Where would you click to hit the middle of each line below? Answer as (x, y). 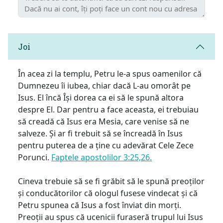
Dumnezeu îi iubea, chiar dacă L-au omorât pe (104, 85)
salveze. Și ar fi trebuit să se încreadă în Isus (100, 133)
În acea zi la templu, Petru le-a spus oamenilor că (110, 73)
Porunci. (35, 157)
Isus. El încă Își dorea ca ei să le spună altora (101, 97)
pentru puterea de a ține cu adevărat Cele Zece (106, 145)
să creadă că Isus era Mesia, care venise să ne (104, 121)
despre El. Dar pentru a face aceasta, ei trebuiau (108, 109)
